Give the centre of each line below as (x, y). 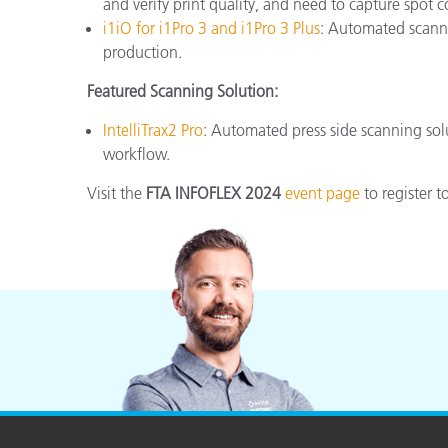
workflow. (136, 154)
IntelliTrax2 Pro (153, 130)
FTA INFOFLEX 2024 (213, 193)
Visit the (116, 193)
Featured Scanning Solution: (182, 91)
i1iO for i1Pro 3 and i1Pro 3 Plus (211, 28)
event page (322, 193)
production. (142, 52)
